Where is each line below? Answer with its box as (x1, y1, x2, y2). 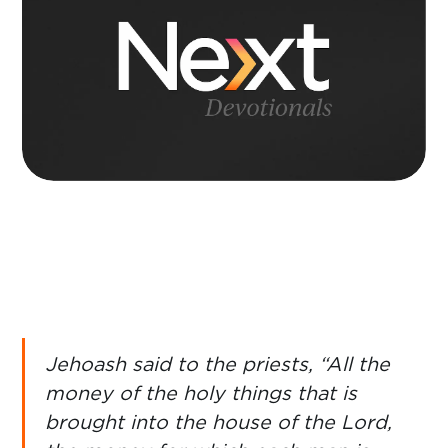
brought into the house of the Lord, (45, 407, 392, 436)
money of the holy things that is (45, 378, 357, 407)
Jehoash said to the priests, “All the (45, 349, 390, 378)
